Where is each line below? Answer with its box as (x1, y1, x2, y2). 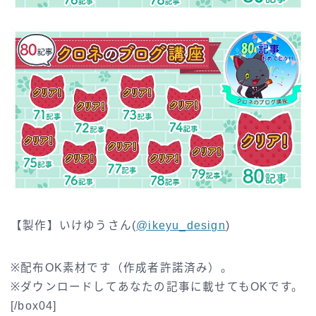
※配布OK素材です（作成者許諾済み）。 (11, 262, 233, 274)
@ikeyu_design (136, 219, 226, 232)
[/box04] (11, 300, 57, 312)
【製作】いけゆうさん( (11, 219, 137, 232)
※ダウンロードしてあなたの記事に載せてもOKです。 (11, 281, 304, 293)
